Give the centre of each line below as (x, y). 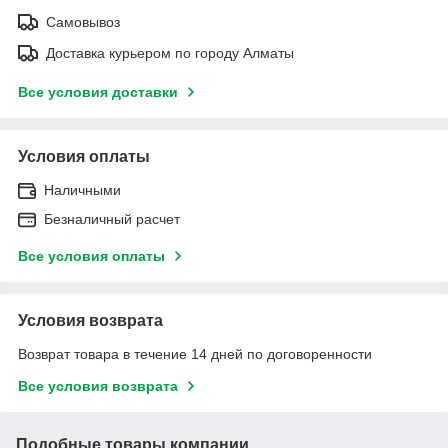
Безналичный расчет (112, 219)
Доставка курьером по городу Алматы (170, 53)
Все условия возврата (98, 386)
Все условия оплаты (91, 256)
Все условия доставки (98, 92)
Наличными (82, 190)
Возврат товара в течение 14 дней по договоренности (195, 354)
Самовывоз (83, 22)
